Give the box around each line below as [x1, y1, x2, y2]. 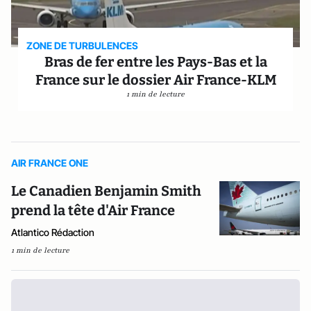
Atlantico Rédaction [11, 226, 94, 238]
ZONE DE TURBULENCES [26, 39, 139, 51]
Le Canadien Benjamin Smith [11, 182, 201, 199]
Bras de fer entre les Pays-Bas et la [44, 53, 267, 70]
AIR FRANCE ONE [11, 156, 88, 169]
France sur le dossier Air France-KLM [35, 71, 276, 88]
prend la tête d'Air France [11, 201, 175, 219]
